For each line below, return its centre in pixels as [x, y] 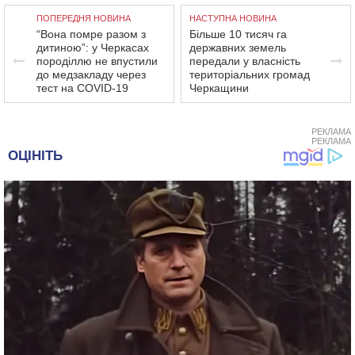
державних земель [238, 48]
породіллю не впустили [97, 61]
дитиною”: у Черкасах [93, 48]
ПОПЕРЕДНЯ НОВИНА [84, 18]
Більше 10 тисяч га [239, 34]
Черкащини [219, 88]
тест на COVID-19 [82, 88]
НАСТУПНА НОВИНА [233, 18]
